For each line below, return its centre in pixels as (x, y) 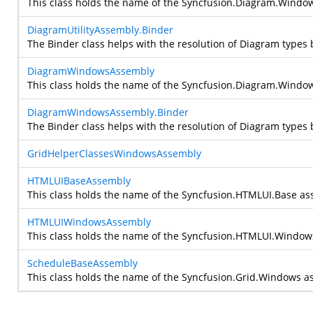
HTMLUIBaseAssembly (79, 181)
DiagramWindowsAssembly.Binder (108, 112)
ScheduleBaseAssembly (82, 263)
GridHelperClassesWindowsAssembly (114, 153)
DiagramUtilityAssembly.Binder (100, 30)
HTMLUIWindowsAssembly (89, 222)
